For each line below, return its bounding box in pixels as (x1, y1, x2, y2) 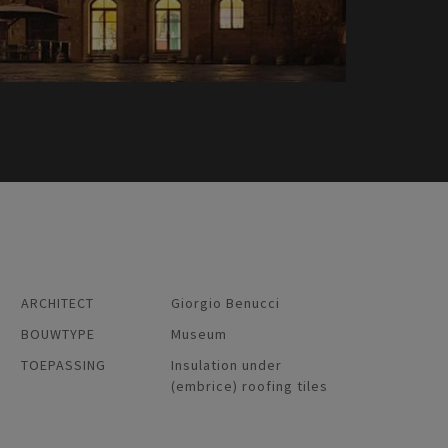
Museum (171, 324, 227, 343)
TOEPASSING (21, 355, 106, 374)
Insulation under (171, 355, 282, 374)
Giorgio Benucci (171, 293, 280, 312)
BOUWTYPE (21, 324, 95, 343)
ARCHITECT (21, 293, 94, 312)
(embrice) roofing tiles (171, 376, 328, 395)
